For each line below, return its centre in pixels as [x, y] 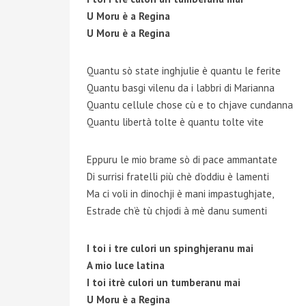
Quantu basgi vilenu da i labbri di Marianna [181, 88]
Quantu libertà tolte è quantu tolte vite [175, 122]
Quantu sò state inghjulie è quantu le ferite [184, 71]
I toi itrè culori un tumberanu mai [164, 282]
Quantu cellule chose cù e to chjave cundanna [190, 105]
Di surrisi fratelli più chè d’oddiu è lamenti [178, 177]
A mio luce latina [126, 265]
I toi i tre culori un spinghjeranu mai [170, 248]
